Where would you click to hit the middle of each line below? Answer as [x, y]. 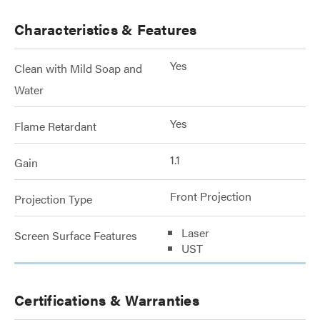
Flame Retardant [55, 126]
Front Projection [211, 196]
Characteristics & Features [106, 29]
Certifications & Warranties [107, 300]
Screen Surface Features [76, 235]
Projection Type [53, 199]
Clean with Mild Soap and [78, 68]
